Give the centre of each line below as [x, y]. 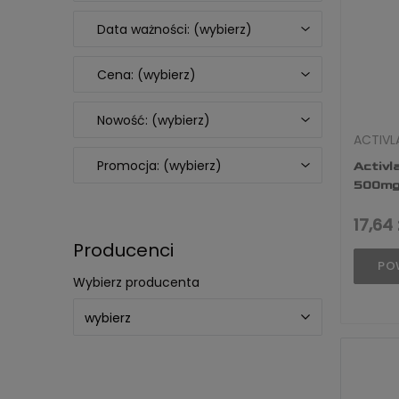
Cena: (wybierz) [147, 75]
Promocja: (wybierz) [159, 166]
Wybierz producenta [136, 282]
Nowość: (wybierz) [154, 120]
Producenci [123, 250]
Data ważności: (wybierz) [175, 29]
